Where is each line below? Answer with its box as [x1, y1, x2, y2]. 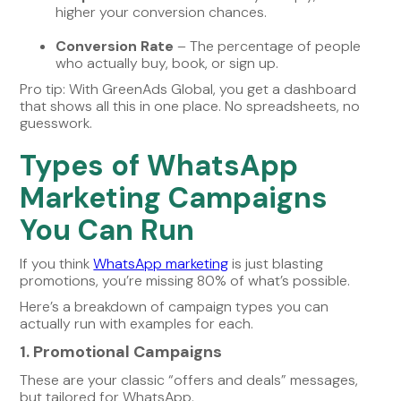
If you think [20, 253, 94, 273]
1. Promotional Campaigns [20, 340, 223, 363]
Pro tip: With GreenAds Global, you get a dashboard [20, 79, 357, 98]
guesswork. [20, 113, 93, 132]
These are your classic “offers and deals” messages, [20, 370, 359, 389]
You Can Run [20, 210, 195, 249]
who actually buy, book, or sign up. [55, 53, 279, 73]
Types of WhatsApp [20, 146, 299, 184]
